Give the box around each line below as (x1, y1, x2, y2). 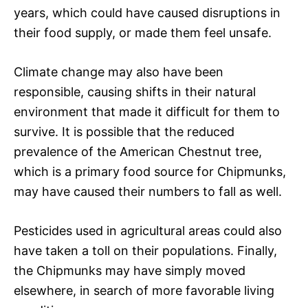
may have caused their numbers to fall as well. (14, 184, 282, 199)
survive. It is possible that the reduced (14, 124, 234, 139)
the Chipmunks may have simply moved (14, 263, 245, 278)
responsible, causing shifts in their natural (14, 84, 256, 99)
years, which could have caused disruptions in (14, 5, 280, 20)
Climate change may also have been (14, 64, 223, 79)
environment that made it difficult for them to (14, 104, 280, 119)
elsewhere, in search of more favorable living (14, 283, 274, 298)
